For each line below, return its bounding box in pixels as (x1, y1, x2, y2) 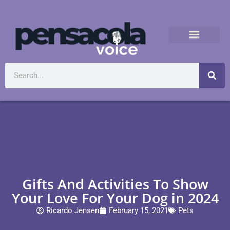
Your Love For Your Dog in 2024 (11, 188, 219, 207)
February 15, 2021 (109, 205, 168, 215)
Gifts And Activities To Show (22, 174, 208, 194)
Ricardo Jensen (46, 205, 99, 215)
